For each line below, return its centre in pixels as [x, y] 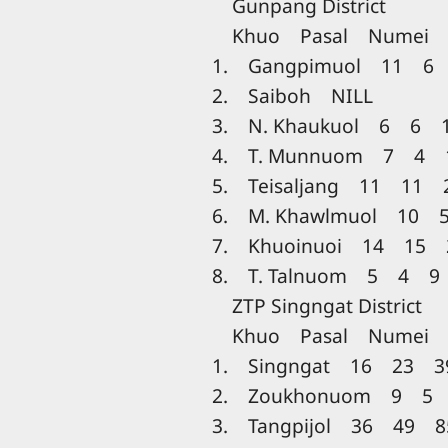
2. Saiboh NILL [302, 95]
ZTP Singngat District [307, 305]
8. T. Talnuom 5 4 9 [316, 275]
